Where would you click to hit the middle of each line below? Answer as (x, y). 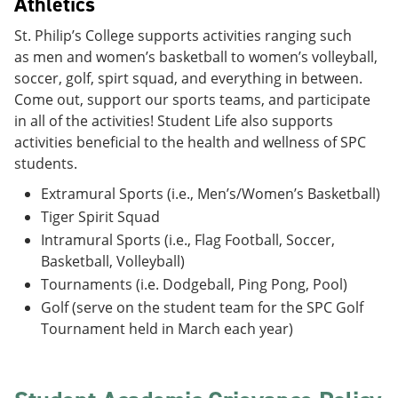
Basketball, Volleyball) (113, 261)
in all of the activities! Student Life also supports (174, 121)
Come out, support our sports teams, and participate (192, 99)
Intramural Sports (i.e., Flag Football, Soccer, (188, 240)
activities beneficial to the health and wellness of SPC (190, 142)
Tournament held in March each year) (167, 329)
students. (46, 163)
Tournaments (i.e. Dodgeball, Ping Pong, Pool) (194, 284)
